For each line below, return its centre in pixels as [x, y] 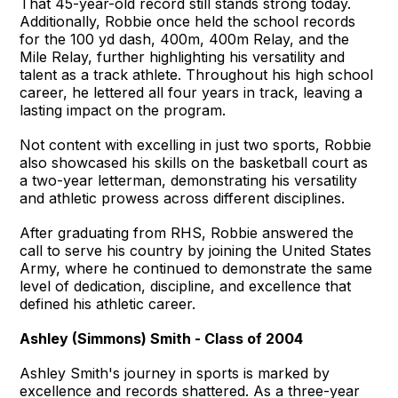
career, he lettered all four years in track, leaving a [191, 92]
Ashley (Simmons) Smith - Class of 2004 [162, 338]
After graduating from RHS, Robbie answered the [187, 232]
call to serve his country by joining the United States [196, 250]
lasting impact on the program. [123, 110]
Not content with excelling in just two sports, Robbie [196, 144]
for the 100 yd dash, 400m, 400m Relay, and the [185, 39]
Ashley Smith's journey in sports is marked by [175, 373]
